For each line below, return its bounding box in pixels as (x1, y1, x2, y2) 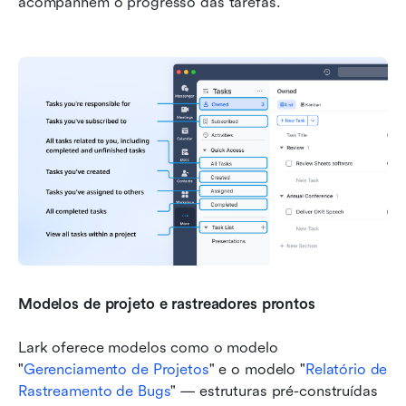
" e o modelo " (208, 360, 305, 378)
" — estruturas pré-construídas (170, 382, 378, 400)
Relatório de (304, 360, 388, 378)
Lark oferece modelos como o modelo (18, 338, 278, 356)
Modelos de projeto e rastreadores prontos (18, 295, 315, 313)
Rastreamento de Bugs (18, 382, 171, 400)
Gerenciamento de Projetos (23, 360, 209, 378)
